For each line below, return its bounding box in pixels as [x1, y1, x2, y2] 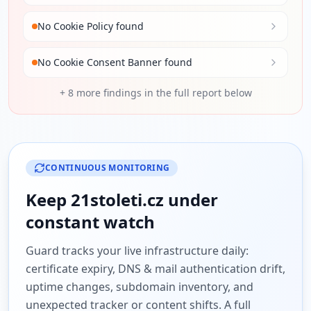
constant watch [26, 210, 155, 233]
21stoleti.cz [71, 188, 164, 211]
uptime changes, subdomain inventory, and [26, 279, 253, 294]
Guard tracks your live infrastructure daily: [26, 243, 249, 258]
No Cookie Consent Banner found [37, 56, 192, 69]
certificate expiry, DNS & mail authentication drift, [26, 261, 285, 276]
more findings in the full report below [73, 86, 252, 99]
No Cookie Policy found [37, 19, 144, 33]
